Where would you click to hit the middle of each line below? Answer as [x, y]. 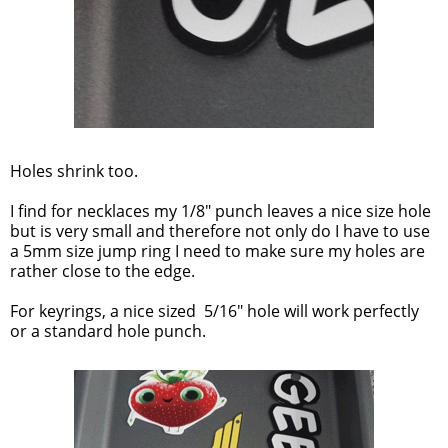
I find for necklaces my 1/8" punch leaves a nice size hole [220, 211]
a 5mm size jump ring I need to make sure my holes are [217, 251]
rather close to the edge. [102, 271]
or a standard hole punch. [108, 331]
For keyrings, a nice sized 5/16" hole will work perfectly [214, 311]
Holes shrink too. [74, 171]
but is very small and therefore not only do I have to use [220, 231]
